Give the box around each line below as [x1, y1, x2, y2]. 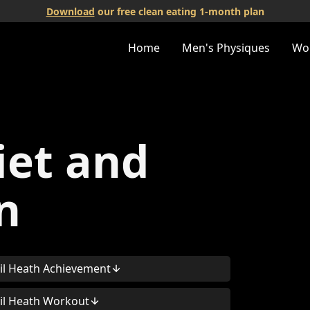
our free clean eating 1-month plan [94, 4, 264, 18]
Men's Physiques [181, 40, 270, 55]
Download [46, 4, 95, 18]
